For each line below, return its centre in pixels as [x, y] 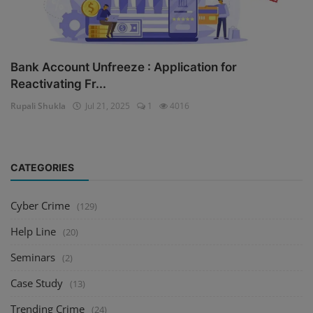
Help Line [33, 231]
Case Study [37, 283]
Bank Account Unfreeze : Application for [124, 67]
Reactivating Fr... [58, 83]
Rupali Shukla [38, 105]
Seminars [33, 257]
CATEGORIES [42, 167]
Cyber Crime [40, 205]
